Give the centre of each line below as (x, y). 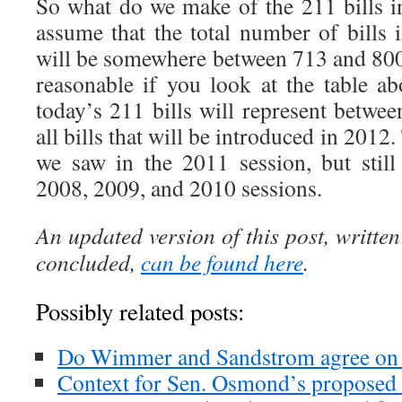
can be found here (222, 262)
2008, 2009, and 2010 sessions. (179, 188)
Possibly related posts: (140, 311)
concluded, (88, 262)
